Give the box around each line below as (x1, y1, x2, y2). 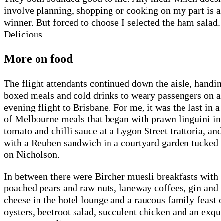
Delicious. (4, 29, 45, 40)
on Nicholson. (4, 149, 60, 160)
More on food (4, 52, 73, 66)
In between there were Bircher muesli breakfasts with (4, 171, 218, 182)
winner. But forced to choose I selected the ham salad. (4, 17, 220, 28)
